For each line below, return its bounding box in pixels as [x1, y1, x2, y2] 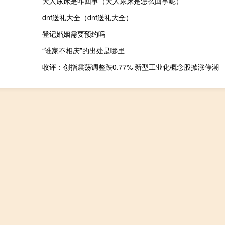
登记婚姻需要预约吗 [42, 29, 105, 39]
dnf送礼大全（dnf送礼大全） [42, 12, 133, 23]
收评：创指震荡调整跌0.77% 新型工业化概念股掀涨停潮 [42, 62, 219, 72]
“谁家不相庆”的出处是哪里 [42, 45, 125, 56]
